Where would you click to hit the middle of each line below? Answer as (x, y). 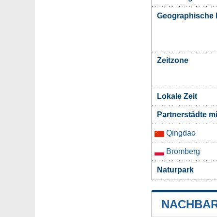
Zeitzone (173, 61)
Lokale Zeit (177, 96)
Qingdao (180, 133)
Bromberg (182, 152)
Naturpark (175, 170)
